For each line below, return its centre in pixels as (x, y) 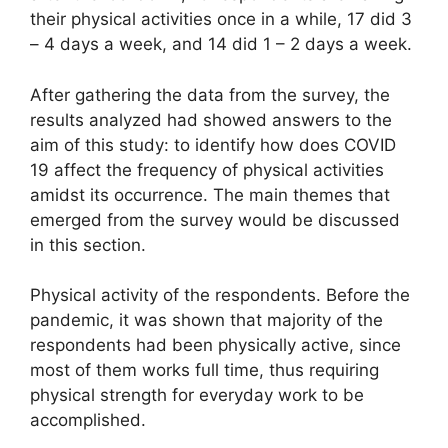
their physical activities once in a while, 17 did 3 (221, 19)
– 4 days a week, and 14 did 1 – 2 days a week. (221, 44)
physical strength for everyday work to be (197, 395)
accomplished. (88, 420)
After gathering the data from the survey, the (210, 94)
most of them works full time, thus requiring (204, 370)
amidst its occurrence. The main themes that (210, 194)
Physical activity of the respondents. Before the (220, 295)
